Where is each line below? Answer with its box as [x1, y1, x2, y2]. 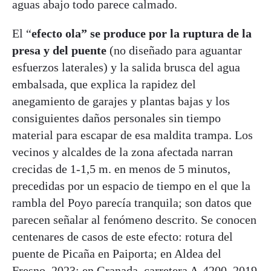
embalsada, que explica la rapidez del [12, 77, 196, 91]
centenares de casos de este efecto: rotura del [12, 229, 233, 243]
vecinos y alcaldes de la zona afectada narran [12, 145, 233, 158]
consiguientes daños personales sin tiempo [12, 111, 221, 125]
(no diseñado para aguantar [109, 43, 242, 57]
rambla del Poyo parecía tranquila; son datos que [12, 195, 252, 209]
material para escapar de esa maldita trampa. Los [12, 128, 253, 142]
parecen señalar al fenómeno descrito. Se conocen [12, 212, 256, 226]
